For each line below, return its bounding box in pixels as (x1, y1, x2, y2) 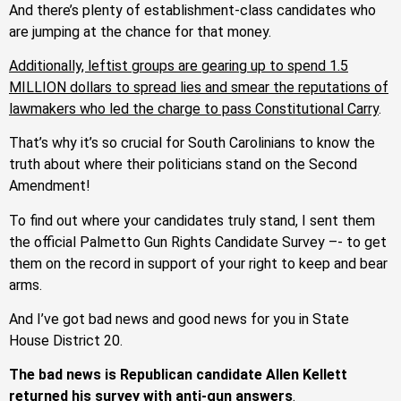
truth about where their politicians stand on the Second (9, 156, 357, 174)
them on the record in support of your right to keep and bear (9, 254, 388, 272)
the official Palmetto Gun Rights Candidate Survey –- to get (9, 233, 387, 251)
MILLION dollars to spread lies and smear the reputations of (9, 78, 388, 96)
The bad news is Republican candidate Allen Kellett (9, 366, 347, 384)
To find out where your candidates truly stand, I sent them (9, 211, 375, 229)
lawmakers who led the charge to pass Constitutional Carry (9, 99, 379, 117)
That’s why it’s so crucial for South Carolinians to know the (9, 134, 375, 152)
